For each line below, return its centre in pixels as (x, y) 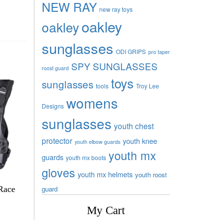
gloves (58, 172)
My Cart (106, 210)
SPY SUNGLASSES (114, 66)
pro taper (159, 52)
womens (92, 102)
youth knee (140, 140)
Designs (53, 106)
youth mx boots (86, 157)
